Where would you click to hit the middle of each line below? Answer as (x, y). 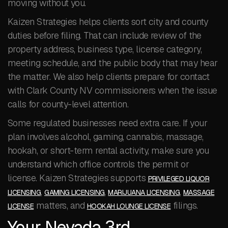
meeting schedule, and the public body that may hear (113, 63)
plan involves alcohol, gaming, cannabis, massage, (106, 137)
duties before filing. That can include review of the (105, 35)
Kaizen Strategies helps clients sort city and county (108, 22)
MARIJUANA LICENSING (144, 192)
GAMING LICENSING (75, 192)
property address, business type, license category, (105, 49)
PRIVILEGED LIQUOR (179, 179)
